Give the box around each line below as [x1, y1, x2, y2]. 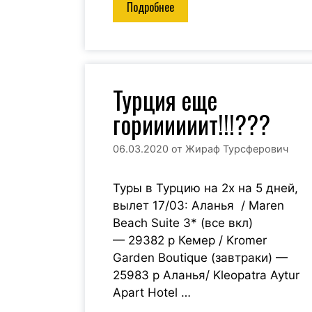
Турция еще [113, 81, 217, 118]
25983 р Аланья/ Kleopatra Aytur [113, 268, 299, 283]
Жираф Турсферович [185, 143, 288, 155]
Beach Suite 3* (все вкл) [113, 216, 263, 231]
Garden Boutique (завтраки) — [113, 251, 288, 265]
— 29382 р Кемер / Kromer [113, 233, 267, 248]
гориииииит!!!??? [113, 106, 270, 143]
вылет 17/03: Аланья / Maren [113, 198, 284, 213]
